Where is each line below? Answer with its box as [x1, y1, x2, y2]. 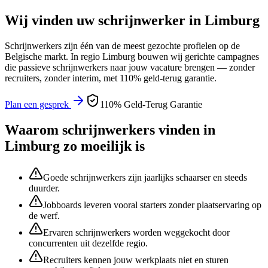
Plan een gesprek [5, 99, 71, 109]
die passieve [5, 62, 53, 72]
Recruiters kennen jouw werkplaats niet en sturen [43, 254, 229, 265]
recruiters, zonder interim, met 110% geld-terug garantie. [5, 72, 217, 83]
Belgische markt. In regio [5, 51, 102, 62]
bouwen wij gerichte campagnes [135, 51, 259, 62]
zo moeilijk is [60, 138, 145, 154]
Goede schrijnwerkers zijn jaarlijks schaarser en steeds [43, 172, 247, 182]
